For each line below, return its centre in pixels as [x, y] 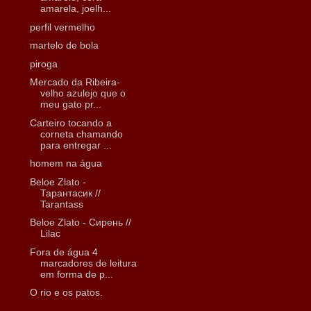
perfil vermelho [62, 27]
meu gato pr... [70, 104]
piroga [43, 64]
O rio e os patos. [66, 293]
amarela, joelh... [75, 9]
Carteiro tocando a [70, 123]
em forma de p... [76, 274]
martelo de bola [64, 45]
